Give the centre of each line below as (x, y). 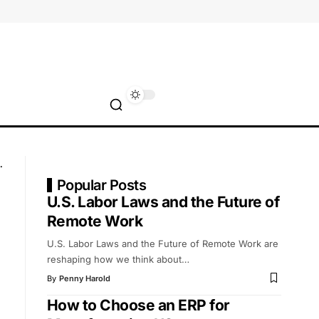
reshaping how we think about (114, 259)
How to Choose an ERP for (138, 305)
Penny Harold (84, 278)
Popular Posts (101, 185)
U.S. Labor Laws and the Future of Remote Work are (162, 243)
